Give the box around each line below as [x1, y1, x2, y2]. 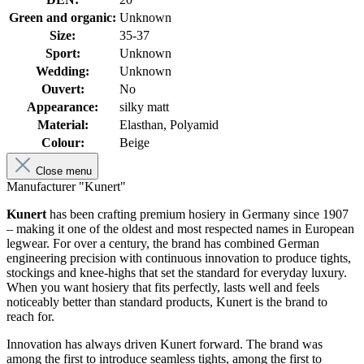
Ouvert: [41, 82, 84, 97]
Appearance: [27, 100, 98, 115]
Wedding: [36, 64, 89, 79]
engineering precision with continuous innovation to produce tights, [6, 251, 351, 266]
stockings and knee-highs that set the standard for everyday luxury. [6, 266, 347, 280]
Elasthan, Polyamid [119, 118, 219, 132]
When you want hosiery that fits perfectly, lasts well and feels [6, 280, 319, 295]
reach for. [6, 310, 54, 324]
